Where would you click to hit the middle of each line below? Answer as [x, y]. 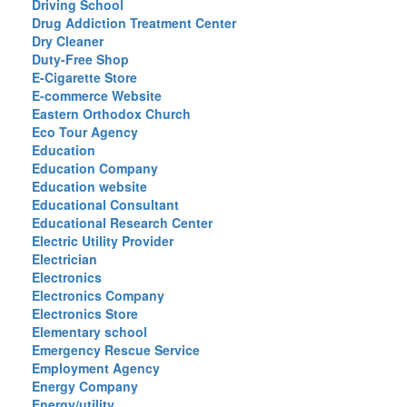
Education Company [95, 168]
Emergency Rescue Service [116, 350]
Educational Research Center [122, 223]
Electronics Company [98, 295]
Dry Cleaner [68, 41]
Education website [89, 186]
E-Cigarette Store [84, 77]
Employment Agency [96, 368]
